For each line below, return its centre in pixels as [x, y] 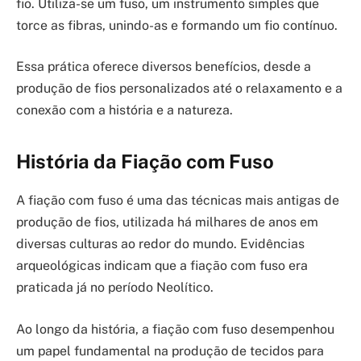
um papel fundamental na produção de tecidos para [170, 351]
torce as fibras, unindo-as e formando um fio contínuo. [177, 25]
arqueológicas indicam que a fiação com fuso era [162, 266]
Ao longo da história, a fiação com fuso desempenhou [175, 330]
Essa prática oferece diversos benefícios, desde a [164, 67]
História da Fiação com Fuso [145, 161]
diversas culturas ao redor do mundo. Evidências [160, 244]
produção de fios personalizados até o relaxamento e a [179, 89]
